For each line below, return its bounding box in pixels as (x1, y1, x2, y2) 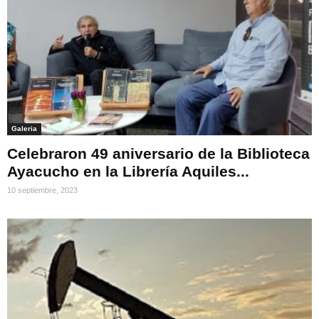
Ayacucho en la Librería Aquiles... (7, 162, 249, 179)
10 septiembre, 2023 (7, 185, 78, 194)
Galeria (11, 124, 37, 132)
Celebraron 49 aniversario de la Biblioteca (7, 145, 310, 162)
